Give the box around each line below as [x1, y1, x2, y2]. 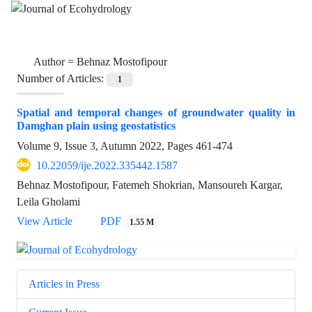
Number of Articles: [17, 72, 107, 86]
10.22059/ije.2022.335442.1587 [36, 158, 178, 172]
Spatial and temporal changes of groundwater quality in [17, 105, 295, 119]
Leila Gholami [17, 194, 80, 208]
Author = [33, 55, 77, 69]
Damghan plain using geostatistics [17, 118, 175, 132]
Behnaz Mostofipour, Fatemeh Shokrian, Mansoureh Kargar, [17, 178, 283, 192]
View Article [17, 214, 72, 228]
